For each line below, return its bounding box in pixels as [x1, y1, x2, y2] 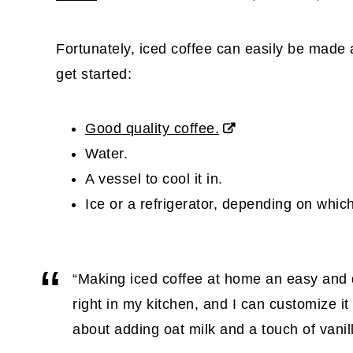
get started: [56, 65, 132, 82]
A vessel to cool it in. [85, 170, 223, 187]
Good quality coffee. [85, 120, 219, 136]
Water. [85, 145, 128, 162]
